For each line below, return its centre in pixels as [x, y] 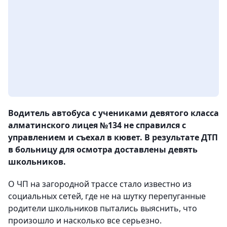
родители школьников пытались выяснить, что [103, 209]
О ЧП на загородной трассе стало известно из [100, 184]
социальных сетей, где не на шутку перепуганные [107, 196]
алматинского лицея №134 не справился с [97, 125]
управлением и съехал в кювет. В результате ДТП [113, 138]
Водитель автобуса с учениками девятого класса [113, 113]
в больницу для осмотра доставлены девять [103, 150]
